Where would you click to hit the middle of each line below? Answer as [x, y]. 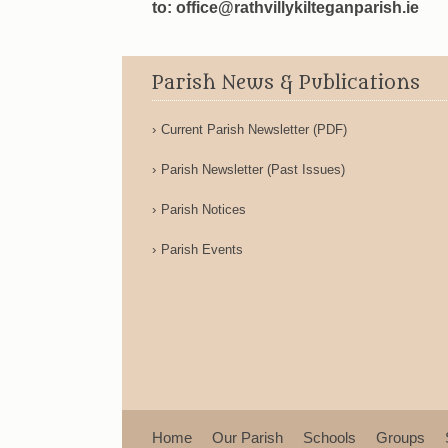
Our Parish [247, 437]
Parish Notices [203, 209]
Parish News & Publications [286, 83]
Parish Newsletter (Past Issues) [253, 169]
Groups [400, 437]
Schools [329, 437]
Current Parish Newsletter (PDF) [254, 129]
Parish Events [202, 249]
